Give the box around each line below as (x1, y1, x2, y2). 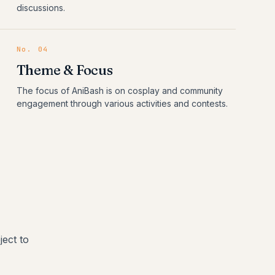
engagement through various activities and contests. (16, 98, 228, 109)
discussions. (16, 2, 65, 13)
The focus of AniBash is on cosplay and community (16, 85, 223, 96)
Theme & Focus (16, 61, 113, 79)
